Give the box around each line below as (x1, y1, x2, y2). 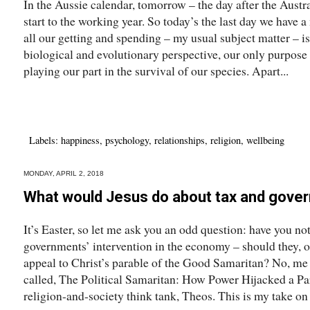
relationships (154, 133, 205, 147)
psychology (105, 133, 149, 147)
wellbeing (246, 133, 284, 147)
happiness (61, 133, 100, 147)
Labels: (29, 133, 61, 147)
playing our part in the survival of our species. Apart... (24, 62, 289, 79)
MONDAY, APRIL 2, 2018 (24, 169, 104, 177)
